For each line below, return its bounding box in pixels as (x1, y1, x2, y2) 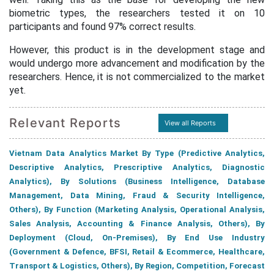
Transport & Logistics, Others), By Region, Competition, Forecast (9, 261, 265, 270)
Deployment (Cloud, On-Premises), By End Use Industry (9, 233, 265, 242)
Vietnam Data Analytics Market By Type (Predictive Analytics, (9, 149, 265, 158)
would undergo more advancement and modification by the (9, 57, 265, 69)
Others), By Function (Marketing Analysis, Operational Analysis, (9, 205, 265, 214)
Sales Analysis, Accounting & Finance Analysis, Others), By (9, 219, 265, 228)
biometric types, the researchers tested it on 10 (9, 7, 265, 19)
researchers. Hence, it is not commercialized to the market (9, 71, 265, 83)
